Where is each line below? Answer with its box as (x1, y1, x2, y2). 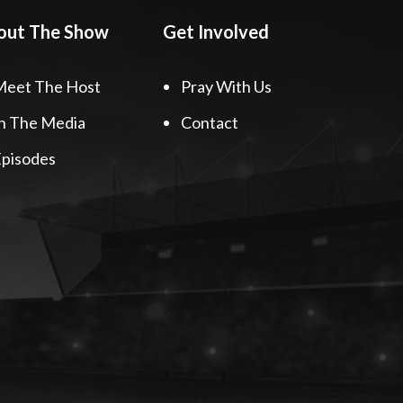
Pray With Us (181, 76, 272, 96)
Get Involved (163, 20, 269, 42)
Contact (181, 112, 238, 132)
